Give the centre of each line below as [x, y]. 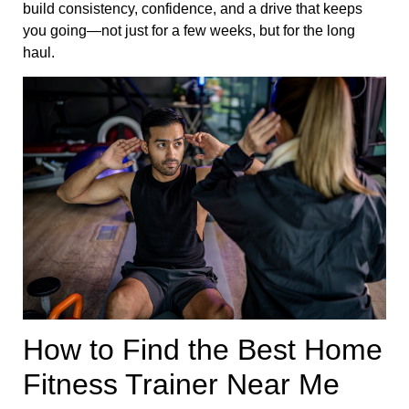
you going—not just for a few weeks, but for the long [189, 31]
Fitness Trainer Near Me [181, 385]
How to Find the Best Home [203, 350]
